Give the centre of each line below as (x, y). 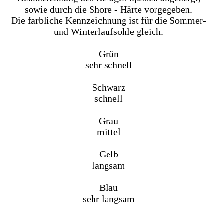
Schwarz (108, 87)
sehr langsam (108, 198)
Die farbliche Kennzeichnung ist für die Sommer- (108, 20)
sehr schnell (108, 65)
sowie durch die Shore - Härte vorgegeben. (108, 9)
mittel (108, 132)
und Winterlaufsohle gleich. (108, 31)
